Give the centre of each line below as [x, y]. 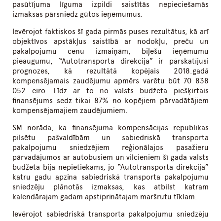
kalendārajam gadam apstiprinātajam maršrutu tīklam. [105, 197]
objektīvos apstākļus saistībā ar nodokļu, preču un [110, 42]
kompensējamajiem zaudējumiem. [70, 111]
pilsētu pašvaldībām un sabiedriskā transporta [110, 138]
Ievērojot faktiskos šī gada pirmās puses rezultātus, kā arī [110, 32]
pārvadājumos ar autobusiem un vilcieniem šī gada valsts [110, 158]
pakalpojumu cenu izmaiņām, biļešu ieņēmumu [110, 52]
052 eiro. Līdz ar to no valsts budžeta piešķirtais [110, 91]
